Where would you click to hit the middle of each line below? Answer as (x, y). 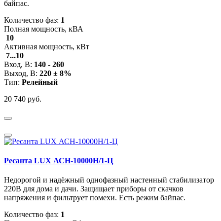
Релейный (40, 82)
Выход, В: (22, 73)
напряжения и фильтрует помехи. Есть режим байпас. (95, 198)
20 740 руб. (23, 99)
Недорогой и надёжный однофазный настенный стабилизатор (109, 180)
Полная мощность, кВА (44, 29)
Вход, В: (19, 64)
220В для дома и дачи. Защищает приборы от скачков (94, 189)
